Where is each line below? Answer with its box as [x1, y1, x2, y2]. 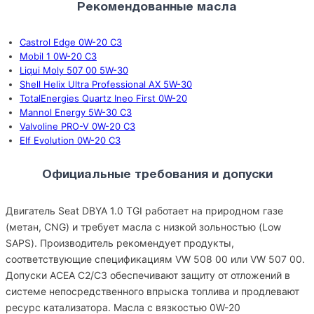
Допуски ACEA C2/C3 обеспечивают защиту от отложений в [6, 269, 290, 281]
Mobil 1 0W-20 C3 [20, 50, 97, 62]
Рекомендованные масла [77, 2, 237, 13]
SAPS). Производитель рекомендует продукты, [6, 237, 234, 249]
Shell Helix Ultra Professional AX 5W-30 [20, 78, 192, 90]
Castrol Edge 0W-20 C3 [20, 36, 122, 48]
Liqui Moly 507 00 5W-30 [20, 64, 128, 76]
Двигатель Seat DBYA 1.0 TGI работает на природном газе [6, 205, 283, 217]
